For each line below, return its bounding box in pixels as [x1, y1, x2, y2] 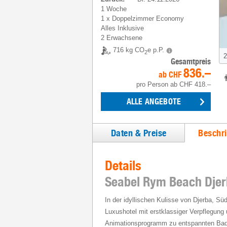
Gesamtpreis [171, 57, 211, 66]
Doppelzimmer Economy [112, 15, 184, 22]
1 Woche [101, 5, 127, 13]
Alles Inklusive [101, 24, 144, 32]
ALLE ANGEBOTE [126, 97, 181, 106]
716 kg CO [113, 46, 144, 54]
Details [105, 158, 141, 173]
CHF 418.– [179, 81, 211, 88]
